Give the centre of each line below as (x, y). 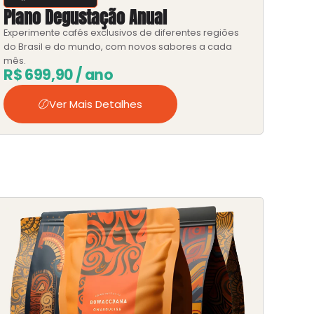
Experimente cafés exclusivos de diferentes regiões (122, 32)
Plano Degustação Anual (86, 17)
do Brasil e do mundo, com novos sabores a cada (118, 46)
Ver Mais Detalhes (96, 104)
